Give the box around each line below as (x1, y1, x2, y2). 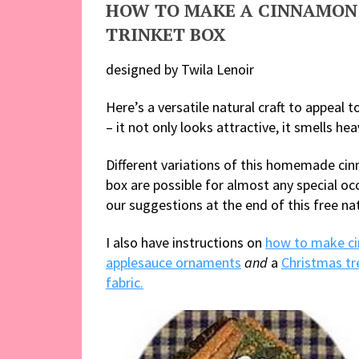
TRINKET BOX (106, 22, 226, 46)
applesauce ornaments (106, 252, 241, 272)
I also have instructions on (106, 232, 265, 252)
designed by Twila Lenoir (106, 59, 254, 79)
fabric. (106, 272, 143, 292)
